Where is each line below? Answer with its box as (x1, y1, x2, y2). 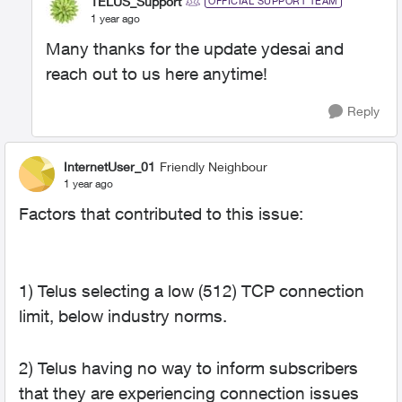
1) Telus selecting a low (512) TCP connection (19, 281, 364, 301)
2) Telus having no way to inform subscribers (19, 358, 358, 378)
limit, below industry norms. (19, 306, 227, 326)
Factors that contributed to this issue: (19, 204, 303, 223)
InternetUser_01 (64, 158, 155, 174)
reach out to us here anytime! (46, 64, 267, 83)
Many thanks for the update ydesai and (46, 39, 344, 58)
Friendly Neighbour (160, 158, 267, 174)
